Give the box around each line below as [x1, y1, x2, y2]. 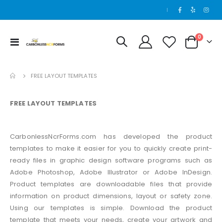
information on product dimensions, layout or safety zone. [10, 191, 212, 201]
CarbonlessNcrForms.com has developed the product [10, 132, 212, 141]
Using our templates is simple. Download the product [10, 203, 212, 213]
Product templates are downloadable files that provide [10, 179, 212, 189]
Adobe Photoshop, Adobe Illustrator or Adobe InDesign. [10, 167, 212, 177]
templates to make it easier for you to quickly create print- [10, 144, 212, 153]
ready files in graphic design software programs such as [10, 156, 212, 165]
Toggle [18, 36, 41, 46]
